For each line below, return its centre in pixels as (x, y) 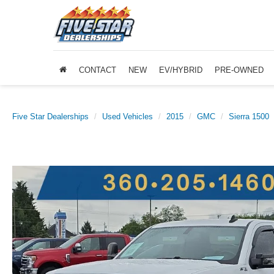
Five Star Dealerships (50, 117)
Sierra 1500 (249, 117)
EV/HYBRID (181, 70)
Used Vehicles (128, 117)
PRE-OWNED (239, 70)
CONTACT (98, 70)
